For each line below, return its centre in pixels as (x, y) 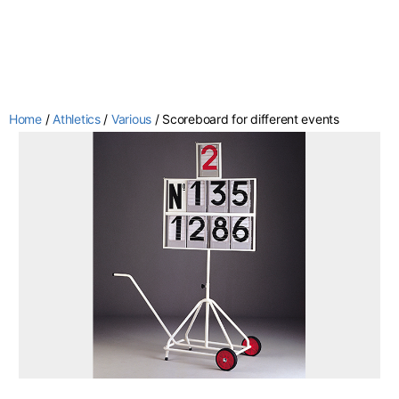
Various (131, 119)
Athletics (77, 119)
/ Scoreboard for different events (245, 119)
